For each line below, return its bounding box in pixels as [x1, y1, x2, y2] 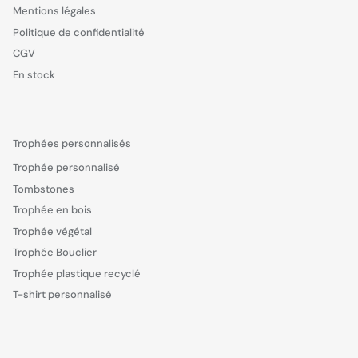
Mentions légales [13, 4, 96, 18]
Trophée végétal [13, 224, 92, 238]
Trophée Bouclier [13, 245, 97, 260]
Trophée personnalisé [13, 161, 120, 175]
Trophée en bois [13, 203, 92, 217]
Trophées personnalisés [13, 137, 131, 151]
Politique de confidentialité [13, 25, 145, 39]
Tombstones [13, 181, 74, 196]
